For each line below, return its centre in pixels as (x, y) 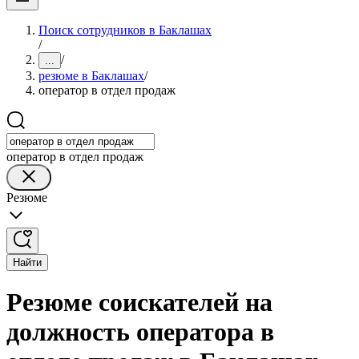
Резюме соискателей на (139, 303)
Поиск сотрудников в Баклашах (125, 30)
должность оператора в (140, 332)
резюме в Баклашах (91, 76)
